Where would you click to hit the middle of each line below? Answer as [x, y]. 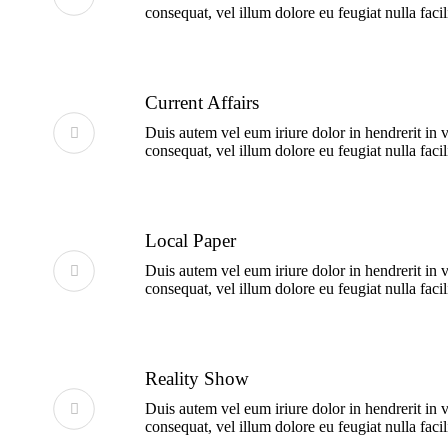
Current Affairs [202, 102]
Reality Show [197, 378]
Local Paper [191, 240]
